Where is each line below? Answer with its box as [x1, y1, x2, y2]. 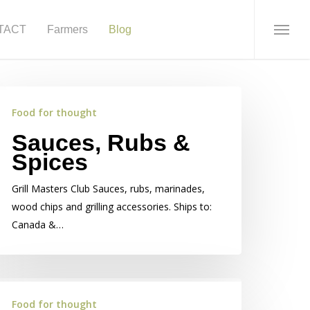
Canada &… [12, 218, 64, 231]
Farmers [46, 24, 88, 35]
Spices [12, 149, 88, 175]
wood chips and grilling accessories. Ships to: [12, 200, 212, 213]
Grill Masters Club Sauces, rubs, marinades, [12, 182, 205, 195]
